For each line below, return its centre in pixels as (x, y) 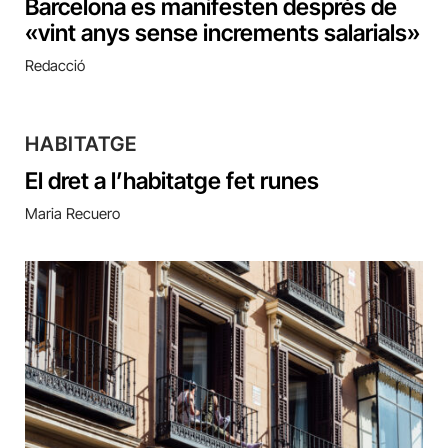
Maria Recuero (72, 214)
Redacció (55, 66)
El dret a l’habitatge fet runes (172, 181)
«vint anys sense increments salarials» (222, 33)
